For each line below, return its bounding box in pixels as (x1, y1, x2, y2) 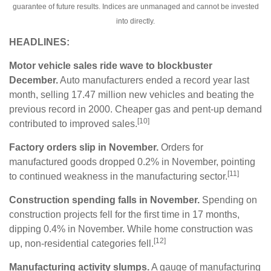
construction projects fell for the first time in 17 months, (9, 209, 240, 220)
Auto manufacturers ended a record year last (58, 75, 249, 86)
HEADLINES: (9, 37, 70, 48)
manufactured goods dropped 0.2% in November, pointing (9, 157, 255, 168)
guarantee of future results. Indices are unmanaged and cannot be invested (12, 2, 259, 11)
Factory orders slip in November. (9, 142, 158, 153)
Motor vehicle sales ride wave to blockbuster (9, 60, 212, 71)
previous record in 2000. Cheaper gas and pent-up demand (9, 104, 262, 115)
